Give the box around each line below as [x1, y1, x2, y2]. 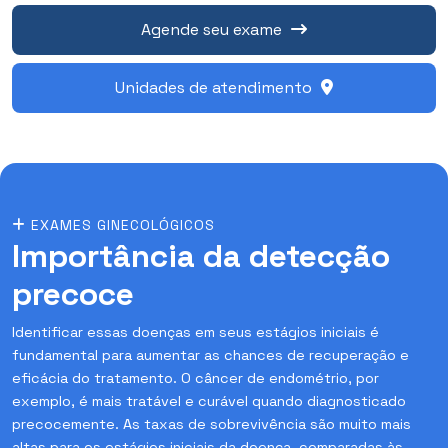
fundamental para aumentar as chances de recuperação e [12, 345, 409, 364]
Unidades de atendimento [115, 76, 316, 98]
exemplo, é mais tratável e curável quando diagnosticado [12, 391, 406, 410]
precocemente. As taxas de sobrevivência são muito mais [12, 414, 411, 433]
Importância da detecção [12, 235, 390, 276]
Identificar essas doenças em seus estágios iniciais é [12, 322, 379, 341]
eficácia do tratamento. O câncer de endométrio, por [12, 368, 379, 387]
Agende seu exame [141, 18, 286, 40]
